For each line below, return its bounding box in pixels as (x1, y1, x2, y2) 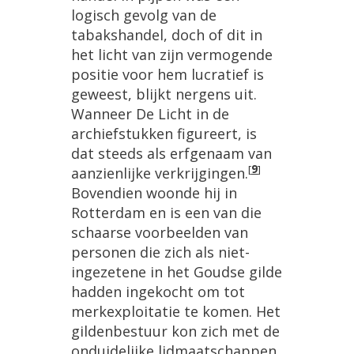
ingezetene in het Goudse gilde (71, 262, 282, 282)
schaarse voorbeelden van (71, 223, 248, 243)
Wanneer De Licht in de (71, 104, 229, 124)
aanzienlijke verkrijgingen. (71, 164, 248, 183)
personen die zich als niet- (71, 243, 250, 262)
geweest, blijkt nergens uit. (71, 85, 257, 104)
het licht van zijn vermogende (71, 45, 273, 65)
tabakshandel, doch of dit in (71, 25, 262, 45)
